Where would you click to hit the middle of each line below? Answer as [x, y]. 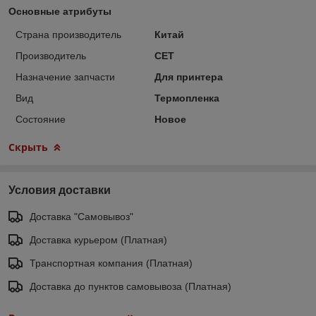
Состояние [41, 119]
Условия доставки [60, 190]
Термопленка [187, 98]
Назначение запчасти [65, 77]
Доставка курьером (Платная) [98, 239]
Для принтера [188, 77]
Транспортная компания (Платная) [111, 263]
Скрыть [28, 147]
